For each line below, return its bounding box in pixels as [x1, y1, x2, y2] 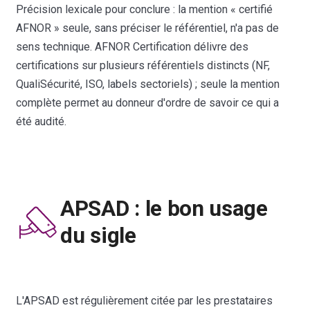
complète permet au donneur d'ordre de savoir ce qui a [16, 95, 280, 109]
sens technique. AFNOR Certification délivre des [16, 39, 249, 53]
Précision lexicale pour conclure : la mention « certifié [16, 2, 273, 16]
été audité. [16, 114, 67, 128]
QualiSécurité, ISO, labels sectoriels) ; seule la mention [16, 77, 280, 91]
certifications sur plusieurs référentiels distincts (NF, [16, 58, 271, 72]
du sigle [60, 222, 136, 248]
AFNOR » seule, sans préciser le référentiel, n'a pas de [16, 21, 280, 35]
